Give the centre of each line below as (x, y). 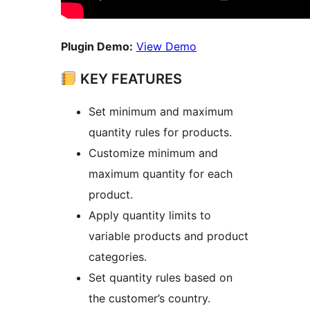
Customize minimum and (153, 153)
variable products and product (168, 236)
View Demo (166, 47)
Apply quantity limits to (150, 216)
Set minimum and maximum (161, 112)
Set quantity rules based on (161, 278)
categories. (118, 257)
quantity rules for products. (160, 133)
